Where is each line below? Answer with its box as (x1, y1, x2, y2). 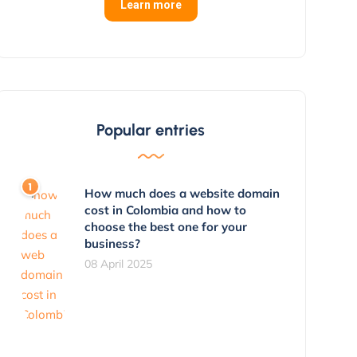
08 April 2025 (84, 256, 152, 271)
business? (84, 235, 140, 251)
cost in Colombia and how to (84, 202, 246, 218)
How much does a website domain (84, 185, 280, 201)
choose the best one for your (84, 218, 247, 234)
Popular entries (96, 120, 206, 139)
